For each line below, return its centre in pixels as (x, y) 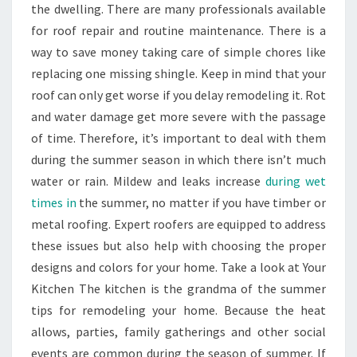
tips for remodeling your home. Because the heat (178, 310)
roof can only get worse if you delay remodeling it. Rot (178, 94)
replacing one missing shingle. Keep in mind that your (178, 73)
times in (54, 202)
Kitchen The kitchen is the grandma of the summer (178, 288)
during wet (295, 180)
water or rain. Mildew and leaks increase (148, 180)
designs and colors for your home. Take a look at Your (178, 267)
